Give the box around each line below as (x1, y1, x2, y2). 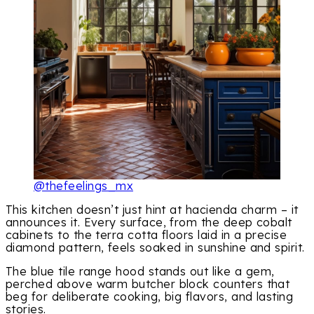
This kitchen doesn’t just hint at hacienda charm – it (6, 203, 299, 217)
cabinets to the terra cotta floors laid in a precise (6, 228, 287, 243)
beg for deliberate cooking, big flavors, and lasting (6, 289, 294, 304)
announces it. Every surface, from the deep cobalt (6, 215, 292, 230)
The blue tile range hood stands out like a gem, (6, 264, 275, 279)
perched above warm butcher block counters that (6, 277, 290, 292)
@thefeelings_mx (34, 178, 133, 193)
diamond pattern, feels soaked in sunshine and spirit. (6, 240, 305, 255)
